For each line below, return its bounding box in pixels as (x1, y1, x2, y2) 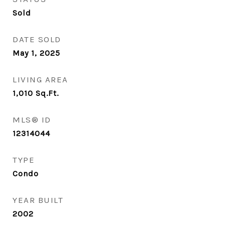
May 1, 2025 (13, 48, 60, 58)
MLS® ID (13, 115, 51, 125)
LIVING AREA (13, 74, 68, 84)
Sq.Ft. (36, 88, 59, 98)
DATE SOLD (13, 34, 61, 44)
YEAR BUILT (13, 195, 63, 205)
